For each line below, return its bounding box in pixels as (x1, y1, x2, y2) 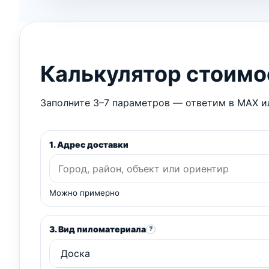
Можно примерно (49, 188, 119, 198)
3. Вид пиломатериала (49, 224, 146, 235)
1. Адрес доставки (49, 139, 128, 150)
